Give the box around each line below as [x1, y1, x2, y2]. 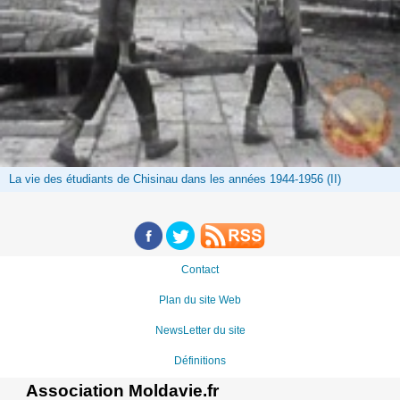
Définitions [174, 354, 226, 367]
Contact [181, 262, 219, 276]
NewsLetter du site [154, 323, 246, 337]
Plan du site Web [159, 293, 241, 306]
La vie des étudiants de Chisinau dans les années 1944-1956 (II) [9, 172, 342, 186]
